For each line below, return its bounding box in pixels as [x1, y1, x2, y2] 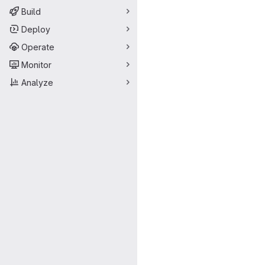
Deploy [21, 24, 50, 34]
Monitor [21, 59, 51, 70]
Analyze [21, 77, 53, 88]
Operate [21, 41, 54, 52]
